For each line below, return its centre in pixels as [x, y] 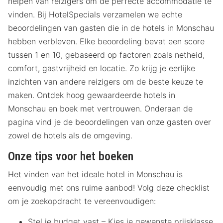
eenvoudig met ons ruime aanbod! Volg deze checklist [109, 188]
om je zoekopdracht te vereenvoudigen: [82, 201]
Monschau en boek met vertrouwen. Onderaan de [100, 109]
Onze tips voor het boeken [71, 157]
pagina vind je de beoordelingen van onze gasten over [110, 122]
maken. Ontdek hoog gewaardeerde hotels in [92, 95]
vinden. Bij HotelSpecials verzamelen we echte [95, 15]
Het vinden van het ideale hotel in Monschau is [95, 174]
